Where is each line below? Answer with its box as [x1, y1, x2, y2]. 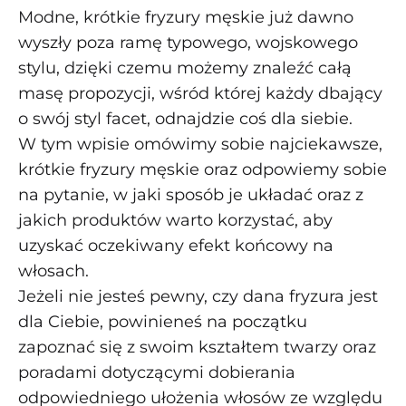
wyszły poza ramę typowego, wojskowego [18, 33, 358, 53]
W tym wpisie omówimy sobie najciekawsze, [18, 134, 382, 154]
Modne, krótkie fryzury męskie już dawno [18, 7, 353, 27]
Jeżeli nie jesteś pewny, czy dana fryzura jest [18, 286, 378, 306]
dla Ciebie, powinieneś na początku [18, 312, 307, 332]
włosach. [18, 261, 89, 281]
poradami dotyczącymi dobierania [18, 362, 295, 382]
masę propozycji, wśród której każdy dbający [18, 83, 382, 103]
